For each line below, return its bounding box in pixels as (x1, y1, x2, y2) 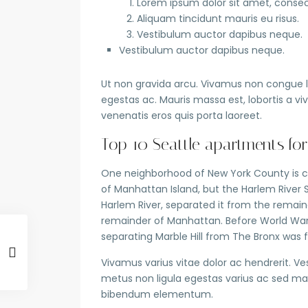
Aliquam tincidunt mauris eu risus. (137, 11, 299, 25)
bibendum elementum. (101, 287, 213, 301)
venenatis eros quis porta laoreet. (101, 108, 262, 122)
